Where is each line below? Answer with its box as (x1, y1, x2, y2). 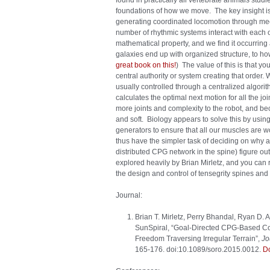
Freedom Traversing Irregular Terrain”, (135, 234, 262, 243)
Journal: (116, 191, 142, 199)
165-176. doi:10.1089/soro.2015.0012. (135, 245, 263, 254)
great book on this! (116, 61, 176, 69)
